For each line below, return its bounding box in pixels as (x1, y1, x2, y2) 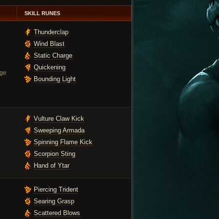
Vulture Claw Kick (34, 115, 84, 122)
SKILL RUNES (24, 10, 60, 16)
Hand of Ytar (34, 162, 69, 169)
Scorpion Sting (34, 150, 75, 157)
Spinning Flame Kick (34, 138, 92, 146)
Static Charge (34, 52, 72, 59)
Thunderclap (34, 28, 68, 36)
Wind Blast (34, 40, 65, 47)
